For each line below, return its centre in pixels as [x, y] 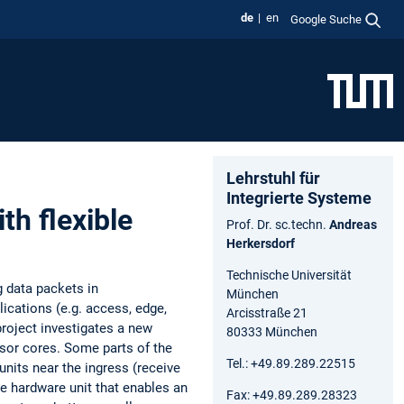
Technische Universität [289, 275]
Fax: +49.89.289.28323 [292, 395]
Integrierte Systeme [299, 197]
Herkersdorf [261, 243]
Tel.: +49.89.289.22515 [291, 363]
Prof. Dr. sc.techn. [278, 224]
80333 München [272, 331]
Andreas [353, 224]
